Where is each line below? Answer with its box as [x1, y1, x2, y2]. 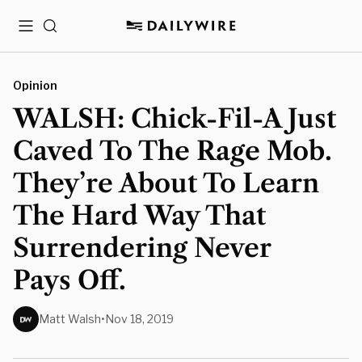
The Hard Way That [13, 200, 266, 231]
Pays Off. [13, 264, 126, 296]
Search [42, 25, 83, 39]
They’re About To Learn [13, 167, 319, 199]
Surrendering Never [13, 232, 271, 263]
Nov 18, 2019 [105, 312, 174, 326]
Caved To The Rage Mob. [13, 135, 332, 166]
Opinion [13, 78, 57, 92]
